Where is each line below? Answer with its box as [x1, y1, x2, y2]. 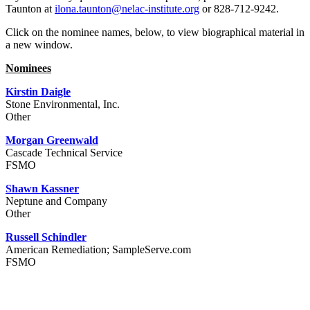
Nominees [6, 62, 51, 75]
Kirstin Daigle [6, 86, 71, 98]
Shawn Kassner [6, 183, 79, 195]
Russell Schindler [6, 231, 86, 244]
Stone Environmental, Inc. [6, 98, 120, 111]
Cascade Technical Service [6, 147, 122, 159]
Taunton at [6, 3, 55, 15]
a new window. [6, 39, 73, 51]
